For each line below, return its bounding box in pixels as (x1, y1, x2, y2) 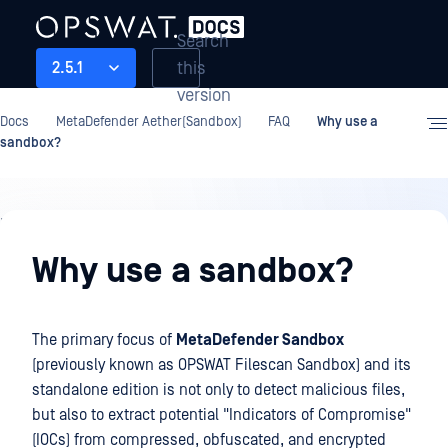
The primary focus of (32, 331, 176, 349)
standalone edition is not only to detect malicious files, (32, 381, 405, 399)
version (177, 84, 231, 106)
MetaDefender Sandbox (176, 331, 344, 349)
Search (177, 30, 229, 52)
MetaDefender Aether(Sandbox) (55, 114, 242, 130)
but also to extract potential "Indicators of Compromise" (32, 406, 411, 424)
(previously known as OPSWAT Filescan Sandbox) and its (32, 356, 411, 374)
